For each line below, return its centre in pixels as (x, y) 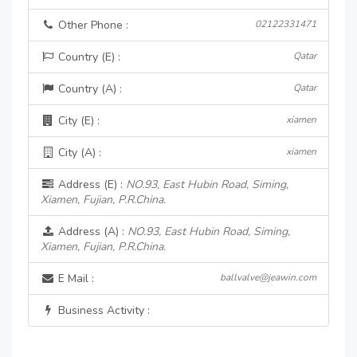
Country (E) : (88, 57)
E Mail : (75, 279)
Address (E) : (90, 184)
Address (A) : (91, 231)
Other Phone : (92, 25)
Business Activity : (102, 310)
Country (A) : (88, 89)
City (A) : (78, 153)
